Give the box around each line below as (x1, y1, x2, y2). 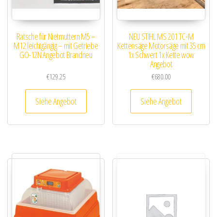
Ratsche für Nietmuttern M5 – (16, 31, 95, 43)
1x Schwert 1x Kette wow (128, 49, 195, 61)
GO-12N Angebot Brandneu (19, 49, 93, 61)
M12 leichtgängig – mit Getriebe (14, 40, 98, 52)
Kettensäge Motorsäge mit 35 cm (117, 40, 205, 52)
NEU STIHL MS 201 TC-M (128, 31, 194, 43)
